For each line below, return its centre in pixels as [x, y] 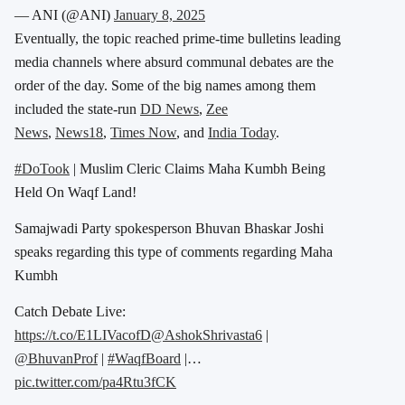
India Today [242, 133]
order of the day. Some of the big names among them [165, 86]
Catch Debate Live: [70, 312]
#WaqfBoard [144, 359]
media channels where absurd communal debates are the [174, 62]
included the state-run [77, 109]
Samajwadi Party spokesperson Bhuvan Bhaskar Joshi [169, 229]
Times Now [143, 133]
